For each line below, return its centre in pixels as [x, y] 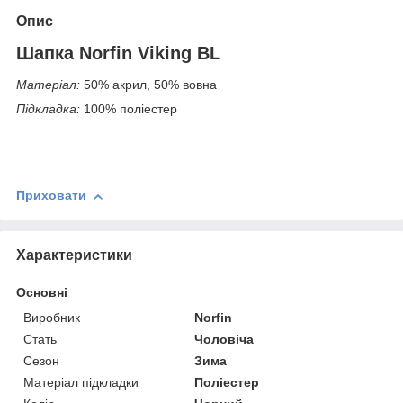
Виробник [52, 317]
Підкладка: [48, 109]
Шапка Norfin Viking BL [118, 53]
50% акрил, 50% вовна [148, 85]
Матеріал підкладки [81, 382]
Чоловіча [224, 339]
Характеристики [74, 255]
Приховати [51, 196]
